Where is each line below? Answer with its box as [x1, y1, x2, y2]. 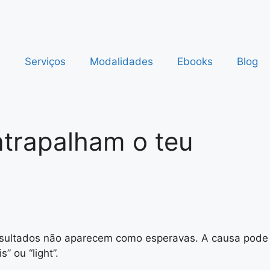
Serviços [25, 55, 66, 67]
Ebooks [177, 55, 213, 67]
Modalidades [90, 55, 153, 67]
